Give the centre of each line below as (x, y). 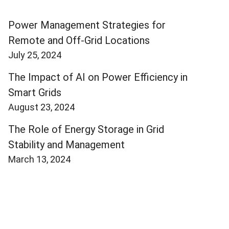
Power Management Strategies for (87, 25)
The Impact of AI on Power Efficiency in (98, 77)
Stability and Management (66, 144)
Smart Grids (35, 92)
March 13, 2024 (39, 159)
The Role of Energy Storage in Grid (86, 129)
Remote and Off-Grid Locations (79, 40)
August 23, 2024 (41, 107)
